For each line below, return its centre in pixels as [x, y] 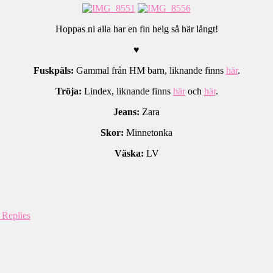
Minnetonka [148, 133]
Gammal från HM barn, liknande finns [150, 71]
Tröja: [68, 91]
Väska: [129, 154]
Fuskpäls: [53, 71]
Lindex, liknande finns [127, 91]
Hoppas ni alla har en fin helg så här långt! [136, 29]
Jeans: [126, 112]
